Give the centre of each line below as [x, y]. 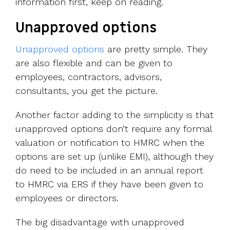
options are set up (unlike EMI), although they [114, 157]
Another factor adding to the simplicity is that [114, 115]
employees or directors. [67, 198]
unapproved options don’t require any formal [113, 129]
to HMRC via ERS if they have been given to [109, 184]
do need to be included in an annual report [109, 170]
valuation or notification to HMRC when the [110, 143]
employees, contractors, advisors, [89, 77]
